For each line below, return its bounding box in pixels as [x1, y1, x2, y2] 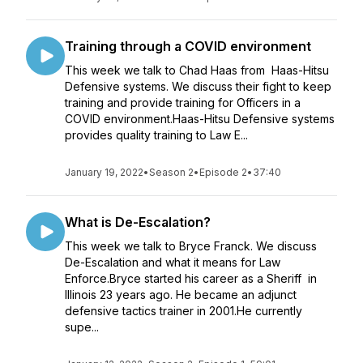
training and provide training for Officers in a [65, 96, 301, 109]
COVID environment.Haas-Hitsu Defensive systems [65, 112, 335, 126]
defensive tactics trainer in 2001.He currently [65, 304, 302, 318]
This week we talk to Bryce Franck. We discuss [65, 239, 317, 253]
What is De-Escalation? [65, 214, 211, 230]
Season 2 [149, 166, 194, 178]
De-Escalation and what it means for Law [65, 255, 280, 269]
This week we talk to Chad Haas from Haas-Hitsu [65, 63, 329, 77]
